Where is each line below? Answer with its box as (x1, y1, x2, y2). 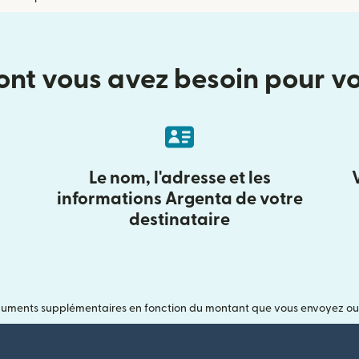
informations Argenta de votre (56, 190, 303, 208)
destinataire (129, 211, 230, 229)
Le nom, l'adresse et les (88, 169, 271, 188)
